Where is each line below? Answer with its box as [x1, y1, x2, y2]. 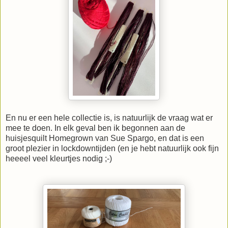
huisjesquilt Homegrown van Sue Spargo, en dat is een [6, 133, 204, 142]
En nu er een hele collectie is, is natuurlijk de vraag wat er [6, 113, 213, 122]
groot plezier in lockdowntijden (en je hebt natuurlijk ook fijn [6, 144, 219, 153]
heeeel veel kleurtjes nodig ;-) [6, 154, 112, 163]
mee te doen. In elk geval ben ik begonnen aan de [6, 123, 185, 132]
